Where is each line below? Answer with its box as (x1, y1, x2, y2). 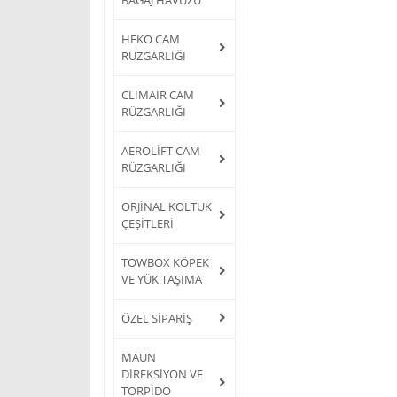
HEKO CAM (121, 30, 180, 47)
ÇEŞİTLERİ (121, 214, 174, 231)
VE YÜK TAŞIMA (121, 270, 202, 287)
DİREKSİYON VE (121, 365, 203, 382)
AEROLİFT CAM (121, 142, 200, 159)
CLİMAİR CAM (121, 86, 194, 103)
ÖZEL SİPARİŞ (121, 309, 192, 326)
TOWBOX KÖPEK (121, 253, 209, 270)
